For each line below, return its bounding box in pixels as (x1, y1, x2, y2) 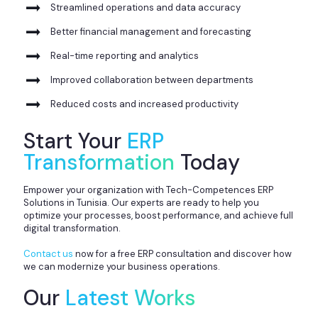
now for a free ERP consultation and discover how (75, 247, 292, 260)
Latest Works (65, 283, 196, 312)
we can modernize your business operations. (23, 260, 220, 273)
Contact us (23, 247, 75, 260)
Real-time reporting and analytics (50, 49, 199, 62)
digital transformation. (23, 221, 121, 234)
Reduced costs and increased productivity (50, 97, 238, 110)
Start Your (23, 126, 127, 155)
